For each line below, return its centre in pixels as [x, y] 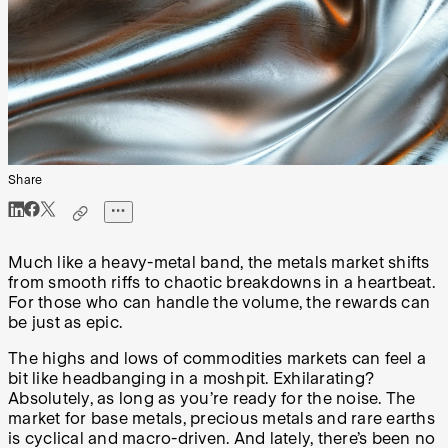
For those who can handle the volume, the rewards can [219, 303]
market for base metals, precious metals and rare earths [221, 419]
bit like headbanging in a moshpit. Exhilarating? [191, 379]
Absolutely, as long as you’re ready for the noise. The [212, 399]
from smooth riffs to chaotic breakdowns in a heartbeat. [221, 283]
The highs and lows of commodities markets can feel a [217, 359]
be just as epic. [65, 323]
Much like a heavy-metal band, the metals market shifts [219, 263]
